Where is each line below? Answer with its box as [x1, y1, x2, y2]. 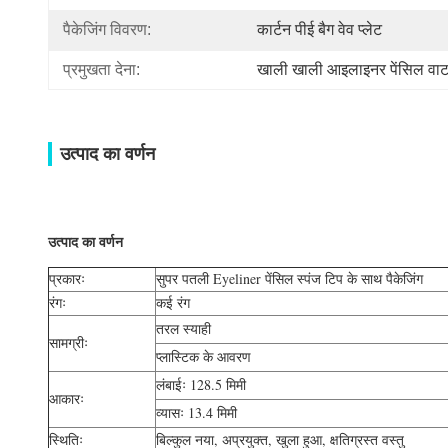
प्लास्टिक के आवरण [156, 347, 251, 366]
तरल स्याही [156, 319, 211, 338]
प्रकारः [49, 269, 85, 288]
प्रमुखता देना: [63, 61, 140, 78]
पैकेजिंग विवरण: [63, 21, 151, 38]
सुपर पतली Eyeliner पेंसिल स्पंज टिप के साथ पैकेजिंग [156, 269, 423, 288]
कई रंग [156, 293, 190, 312]
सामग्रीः [49, 333, 88, 352]
